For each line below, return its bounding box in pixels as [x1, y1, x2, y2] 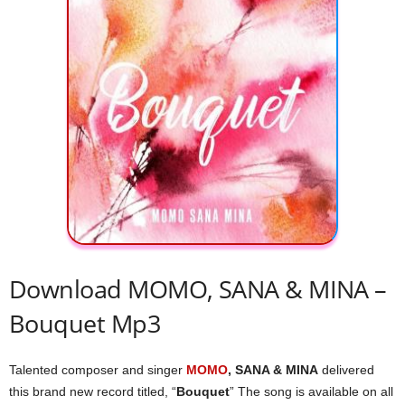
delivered [318, 363, 374, 377]
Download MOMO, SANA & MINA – [9, 272, 387, 306]
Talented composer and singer [9, 363, 186, 377]
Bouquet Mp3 [9, 306, 161, 340]
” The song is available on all [230, 384, 393, 399]
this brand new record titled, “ [9, 384, 176, 399]
